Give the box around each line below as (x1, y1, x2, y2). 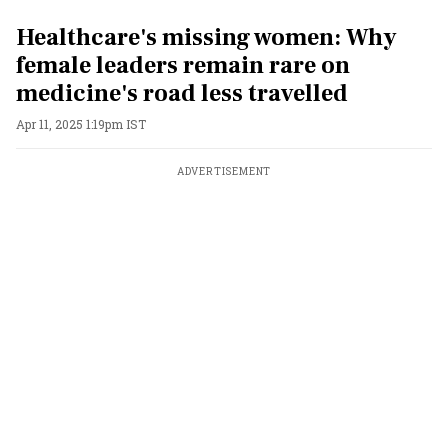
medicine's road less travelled (16, 78, 348, 109)
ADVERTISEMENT (176, 165, 272, 178)
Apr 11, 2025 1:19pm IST (16, 116, 146, 132)
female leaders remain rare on (16, 50, 350, 81)
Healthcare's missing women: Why (16, 22, 397, 53)
